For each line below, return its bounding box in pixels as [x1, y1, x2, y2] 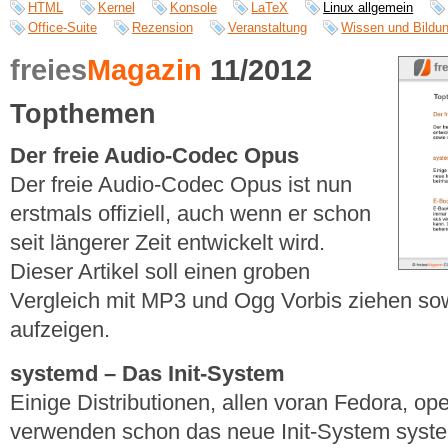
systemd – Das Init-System [10, 361, 285, 387]
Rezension [131, 20, 193, 36]
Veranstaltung [227, 20, 307, 36]
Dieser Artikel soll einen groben [10, 258, 310, 284]
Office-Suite [28, 20, 97, 36]
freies [10, 53, 87, 86]
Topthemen [10, 99, 156, 130]
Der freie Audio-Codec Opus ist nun [10, 171, 352, 197]
